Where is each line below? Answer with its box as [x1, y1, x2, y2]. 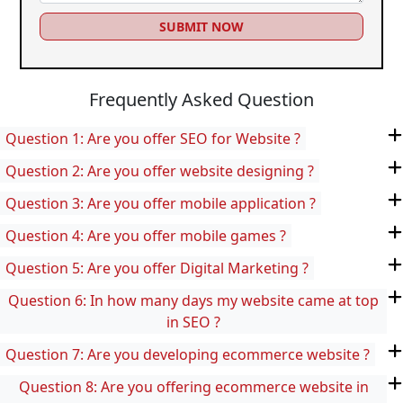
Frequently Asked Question [89, 87, 314, 112]
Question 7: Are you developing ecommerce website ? [5, 345, 370, 364]
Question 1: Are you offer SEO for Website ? [5, 129, 300, 148]
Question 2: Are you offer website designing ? [5, 161, 314, 181]
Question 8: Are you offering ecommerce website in [18, 377, 369, 397]
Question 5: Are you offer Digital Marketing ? [5, 258, 309, 278]
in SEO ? [166, 312, 220, 332]
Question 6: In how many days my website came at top [8, 291, 379, 310]
